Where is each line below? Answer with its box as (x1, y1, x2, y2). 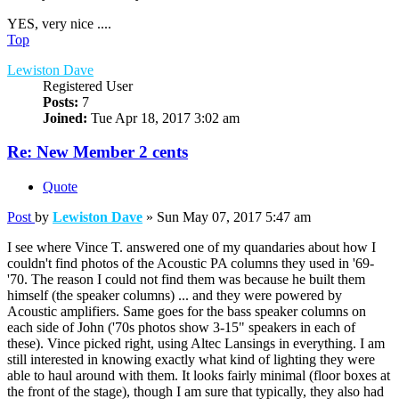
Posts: (43, 94, 78, 110)
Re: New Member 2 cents (7, 142, 188, 162)
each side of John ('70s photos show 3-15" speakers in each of (7, 320, 355, 336)
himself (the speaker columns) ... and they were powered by (7, 288, 342, 304)
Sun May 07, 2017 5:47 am (157, 209, 311, 225)
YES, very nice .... (7, 15, 111, 31)
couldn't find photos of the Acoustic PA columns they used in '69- (7, 256, 374, 272)
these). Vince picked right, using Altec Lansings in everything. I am (7, 336, 385, 352)
